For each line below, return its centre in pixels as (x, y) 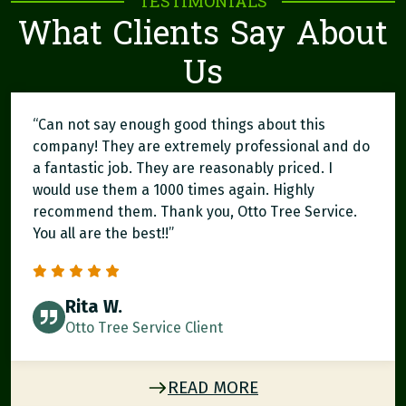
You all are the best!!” (103, 233)
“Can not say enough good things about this (179, 125)
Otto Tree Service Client (144, 328)
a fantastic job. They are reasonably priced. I (183, 168)
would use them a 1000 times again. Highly (174, 190)
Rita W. (94, 306)
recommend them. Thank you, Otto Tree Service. (195, 212)
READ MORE (213, 387)
